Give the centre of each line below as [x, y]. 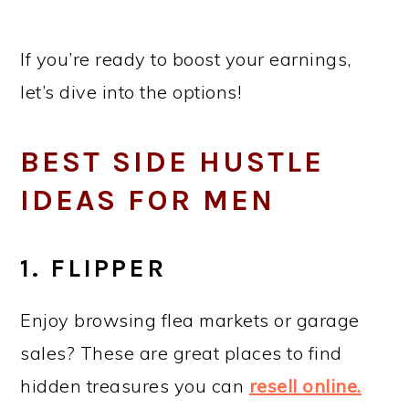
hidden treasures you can [135, 385]
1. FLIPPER [94, 268]
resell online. [305, 385]
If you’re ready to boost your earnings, [186, 58]
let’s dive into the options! [131, 91]
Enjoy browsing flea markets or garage [190, 320]
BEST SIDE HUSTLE [173, 161]
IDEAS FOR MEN [148, 199]
